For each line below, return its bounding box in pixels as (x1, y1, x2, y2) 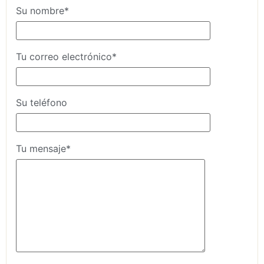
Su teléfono (16, 96, 67, 108)
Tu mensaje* (16, 142, 71, 154)
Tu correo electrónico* (16, 50, 117, 62)
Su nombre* (16, 4, 69, 16)
